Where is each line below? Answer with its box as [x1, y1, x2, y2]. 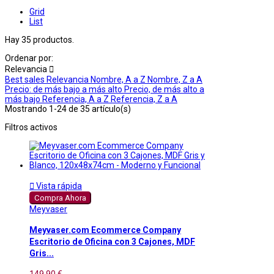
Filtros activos [5, 122, 57, 132]
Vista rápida [34, 180, 82, 191]
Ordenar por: [5, 53, 53, 63]
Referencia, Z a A [111, 94, 177, 104]
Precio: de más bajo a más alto [5, 84, 124, 94]
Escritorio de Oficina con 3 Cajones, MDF [29, 237, 195, 247]
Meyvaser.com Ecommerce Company [29, 225, 181, 235]
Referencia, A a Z [42, 94, 111, 104]
